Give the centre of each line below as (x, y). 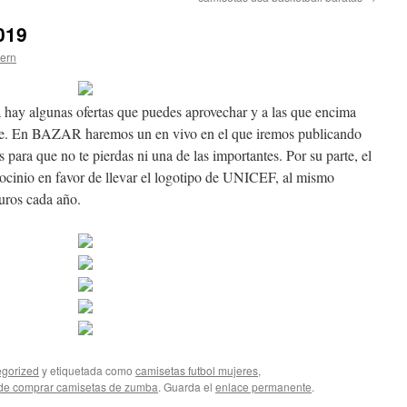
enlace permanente (263, 387)
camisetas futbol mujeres (197, 370)
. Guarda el (187, 387)
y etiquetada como (87, 370)
